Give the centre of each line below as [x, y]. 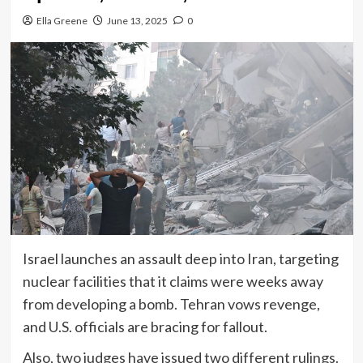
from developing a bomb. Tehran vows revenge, [171, 303]
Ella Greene [62, 21]
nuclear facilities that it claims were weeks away [173, 281]
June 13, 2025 [137, 21]
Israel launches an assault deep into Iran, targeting [180, 258]
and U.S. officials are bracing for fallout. [145, 326]
